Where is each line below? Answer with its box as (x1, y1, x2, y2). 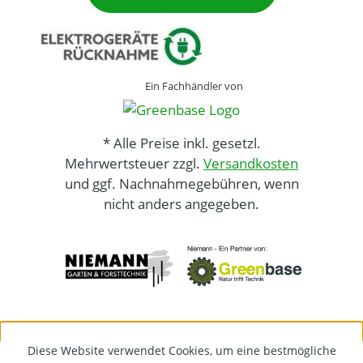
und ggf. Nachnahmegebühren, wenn (64, 174, 299, 194)
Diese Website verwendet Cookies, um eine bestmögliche (27, 343, 336, 358)
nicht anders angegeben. (104, 194, 259, 214)
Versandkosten (203, 154, 298, 173)
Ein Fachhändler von (144, 79, 243, 94)
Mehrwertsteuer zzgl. (65, 154, 203, 173)
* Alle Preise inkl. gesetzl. (102, 134, 261, 153)
